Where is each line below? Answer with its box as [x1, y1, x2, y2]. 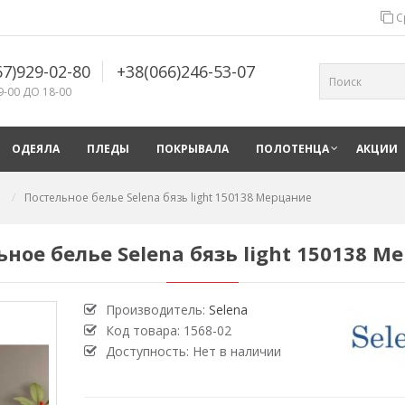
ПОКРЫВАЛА [156, 141, 229, 156]
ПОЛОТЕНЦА [256, 141, 329, 156]
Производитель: [105, 301, 209, 318]
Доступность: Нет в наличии [105, 343, 281, 360]
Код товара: [105, 322, 184, 339]
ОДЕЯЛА [12, 141, 60, 156]
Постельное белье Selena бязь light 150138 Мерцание [24, 190, 312, 205]
